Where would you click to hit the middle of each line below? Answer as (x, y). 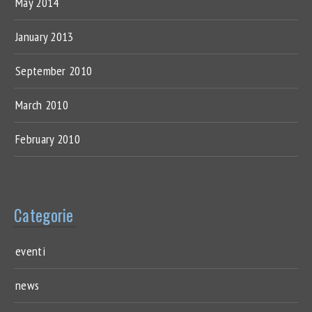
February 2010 (48, 139)
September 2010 (54, 70)
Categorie (44, 215)
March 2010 (42, 104)
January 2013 (45, 36)
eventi (30, 251)
